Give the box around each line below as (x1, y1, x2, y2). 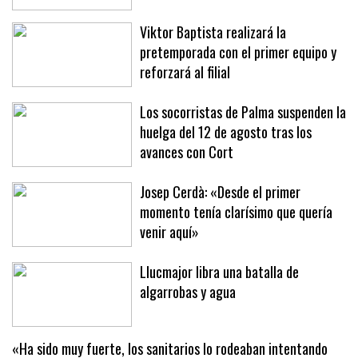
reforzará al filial (140, 61, 230, 82)
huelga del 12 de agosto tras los (140, 121, 312, 142)
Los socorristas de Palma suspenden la (140, 101, 346, 122)
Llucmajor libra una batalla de (140, 261, 299, 282)
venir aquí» (140, 221, 199, 242)
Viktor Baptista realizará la (140, 21, 286, 42)
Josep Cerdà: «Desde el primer (140, 181, 300, 202)
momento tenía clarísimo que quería (140, 201, 332, 222)
